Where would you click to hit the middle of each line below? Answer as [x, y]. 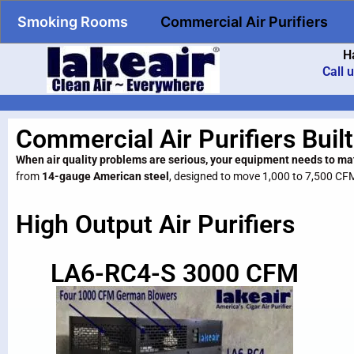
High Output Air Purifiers [155, 225]
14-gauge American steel [105, 176]
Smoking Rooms [73, 22]
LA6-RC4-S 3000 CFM [175, 274]
